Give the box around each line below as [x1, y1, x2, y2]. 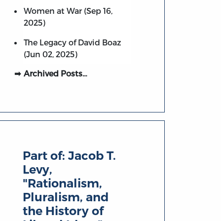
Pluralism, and [23, 190, 109, 205]
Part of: [23, 148, 69, 163]
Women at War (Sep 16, [23, 5, 112, 15]
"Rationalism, [23, 176, 103, 191]
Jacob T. [68, 148, 116, 163]
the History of [23, 204, 104, 219]
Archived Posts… [23, 68, 87, 78]
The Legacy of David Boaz [23, 37, 121, 47]
